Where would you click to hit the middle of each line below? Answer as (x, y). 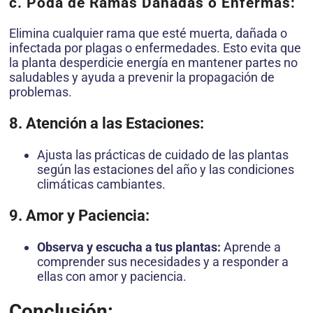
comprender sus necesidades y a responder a (163, 262)
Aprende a (251, 247)
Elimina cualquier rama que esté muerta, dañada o (148, 34)
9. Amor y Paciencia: (79, 216)
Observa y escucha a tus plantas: (129, 247)
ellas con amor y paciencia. (112, 277)
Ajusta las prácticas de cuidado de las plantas (163, 155)
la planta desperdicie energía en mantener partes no (153, 63)
